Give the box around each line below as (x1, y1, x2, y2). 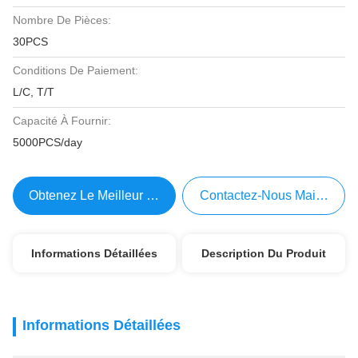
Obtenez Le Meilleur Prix (29, 189, 169, 202)
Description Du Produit (201, 247, 327, 260)
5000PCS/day (13, 136, 82, 149)
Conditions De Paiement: (13, 64, 138, 77)
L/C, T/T (13, 86, 54, 98)
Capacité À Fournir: (13, 114, 111, 127)
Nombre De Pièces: (13, 14, 111, 26)
